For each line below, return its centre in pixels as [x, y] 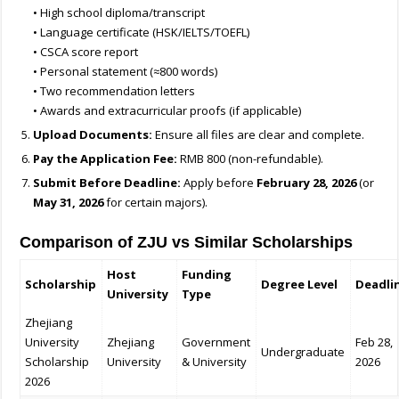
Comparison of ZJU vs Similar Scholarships [187, 243]
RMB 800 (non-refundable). [251, 159]
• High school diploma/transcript [119, 13]
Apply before [219, 183]
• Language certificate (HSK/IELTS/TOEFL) [142, 33]
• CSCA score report [86, 52]
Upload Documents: [93, 135]
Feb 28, [375, 342]
